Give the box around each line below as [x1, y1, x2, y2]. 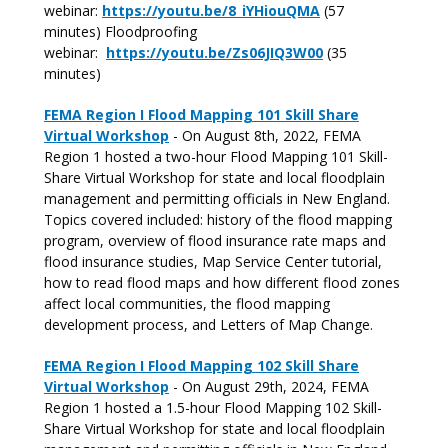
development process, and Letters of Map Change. [44, 315, 373, 334]
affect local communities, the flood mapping [44, 294, 330, 313]
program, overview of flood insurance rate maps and [44, 231, 386, 250]
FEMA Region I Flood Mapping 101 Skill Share [44, 105, 359, 124]
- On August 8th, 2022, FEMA [169, 126, 361, 145]
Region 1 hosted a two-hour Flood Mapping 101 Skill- [44, 147, 388, 166]
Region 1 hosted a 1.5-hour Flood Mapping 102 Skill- [44, 398, 382, 417]
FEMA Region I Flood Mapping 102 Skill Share [44, 356, 359, 375]
